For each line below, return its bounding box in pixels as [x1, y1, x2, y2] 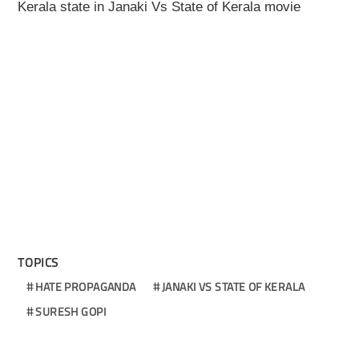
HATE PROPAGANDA [35, 278, 136, 296]
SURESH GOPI [35, 303, 106, 321]
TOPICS [18, 253, 59, 272]
